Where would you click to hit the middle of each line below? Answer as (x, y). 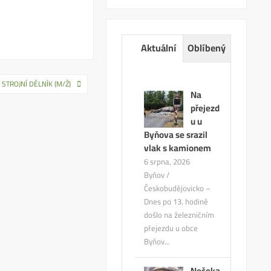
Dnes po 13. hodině (176, 202)
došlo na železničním (179, 215)
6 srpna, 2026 (167, 162)
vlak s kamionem (178, 148)
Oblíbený (207, 48)
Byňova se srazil (176, 135)
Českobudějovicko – (178, 188)
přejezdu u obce (171, 228)
